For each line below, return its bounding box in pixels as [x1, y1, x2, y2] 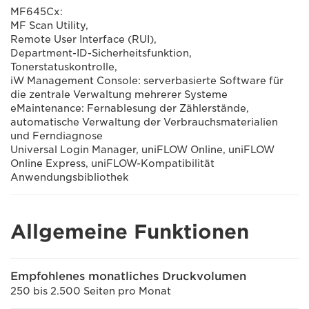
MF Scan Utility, [10, 20, 88, 31]
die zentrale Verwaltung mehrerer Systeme [10, 89, 228, 100]
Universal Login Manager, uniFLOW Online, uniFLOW [10, 144, 275, 155]
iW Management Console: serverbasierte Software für [10, 75, 283, 86]
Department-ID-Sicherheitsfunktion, [10, 48, 192, 59]
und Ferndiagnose [10, 130, 103, 141]
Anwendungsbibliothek [10, 172, 128, 183]
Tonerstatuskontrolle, [10, 61, 117, 72]
